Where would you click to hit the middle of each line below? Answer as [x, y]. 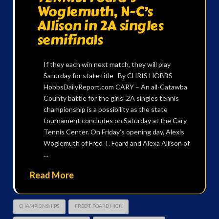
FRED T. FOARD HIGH [99, 206]
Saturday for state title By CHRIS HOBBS [108, 76]
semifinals [70, 40]
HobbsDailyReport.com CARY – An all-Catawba [115, 87]
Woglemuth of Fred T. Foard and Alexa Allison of [116, 143]
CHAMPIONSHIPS [39, 206]
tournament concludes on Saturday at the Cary [115, 121]
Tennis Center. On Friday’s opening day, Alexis [114, 132]
